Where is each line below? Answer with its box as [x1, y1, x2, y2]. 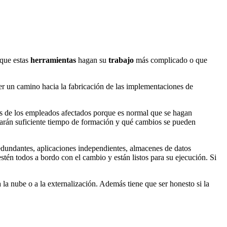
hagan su [76, 56, 108, 65]
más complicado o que [134, 56, 207, 65]
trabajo [108, 56, 134, 65]
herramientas [30, 56, 76, 65]
